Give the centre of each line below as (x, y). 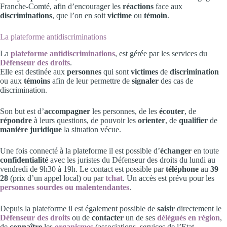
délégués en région (188, 218)
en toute (206, 151)
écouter (172, 111)
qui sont (117, 72)
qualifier (193, 121)
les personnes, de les (125, 111)
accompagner (67, 111)
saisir (166, 209)
